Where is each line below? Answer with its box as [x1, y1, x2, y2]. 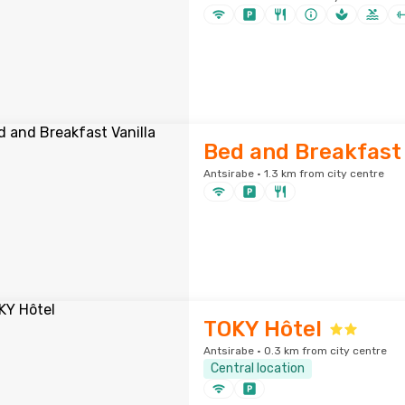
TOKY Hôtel [202, 316, 322, 342]
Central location [210, 361, 305, 376]
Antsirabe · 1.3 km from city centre [202, 167, 384, 180]
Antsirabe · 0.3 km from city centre [202, 344, 387, 357]
